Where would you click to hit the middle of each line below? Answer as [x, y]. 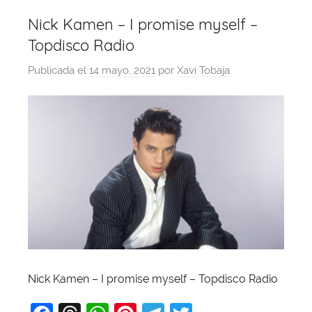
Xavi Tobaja [203, 70]
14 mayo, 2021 [122, 70]
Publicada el [58, 70]
